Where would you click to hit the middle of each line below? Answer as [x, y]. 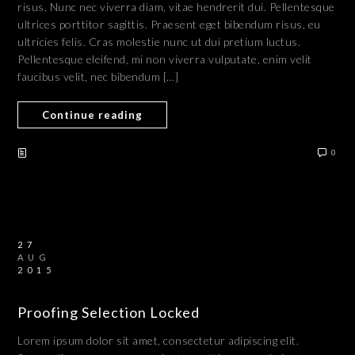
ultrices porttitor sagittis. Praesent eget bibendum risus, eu [169, 24]
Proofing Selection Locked [109, 312]
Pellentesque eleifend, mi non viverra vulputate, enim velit [165, 59]
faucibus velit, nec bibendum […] [98, 76]
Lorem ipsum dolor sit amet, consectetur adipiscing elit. [158, 340]
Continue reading [93, 115]
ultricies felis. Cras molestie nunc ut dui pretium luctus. [159, 42]
